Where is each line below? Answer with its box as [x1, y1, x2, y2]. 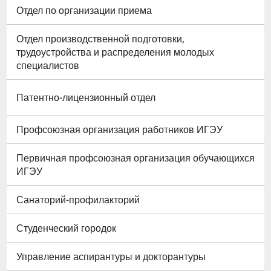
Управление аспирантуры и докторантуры [16, 250, 206, 264]
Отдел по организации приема [16, 4, 152, 18]
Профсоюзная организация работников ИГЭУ [16, 123, 223, 137]
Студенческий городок [16, 221, 116, 235]
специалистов [16, 59, 79, 73]
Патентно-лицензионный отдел [16, 91, 155, 105]
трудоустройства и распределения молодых [16, 45, 214, 59]
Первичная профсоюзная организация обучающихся [16, 151, 255, 165]
